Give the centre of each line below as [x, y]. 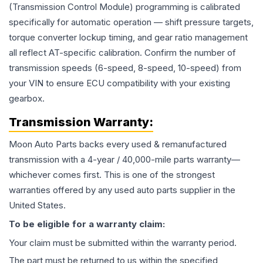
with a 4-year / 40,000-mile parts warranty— [150, 160]
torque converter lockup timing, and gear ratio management [128, 38]
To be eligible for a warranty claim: [87, 224]
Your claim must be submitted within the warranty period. [123, 243]
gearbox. [27, 99]
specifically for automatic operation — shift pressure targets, [131, 22]
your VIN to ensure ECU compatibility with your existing [119, 83]
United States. [37, 205]
